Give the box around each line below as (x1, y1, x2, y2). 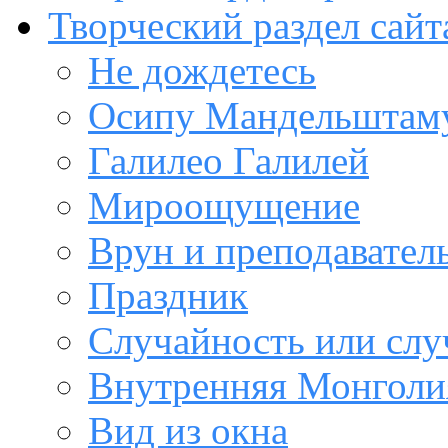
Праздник (88, 274, 248, 317)
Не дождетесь (88, 49, 316, 92)
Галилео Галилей (88, 139, 369, 182)
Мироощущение (88, 184, 360, 227)
